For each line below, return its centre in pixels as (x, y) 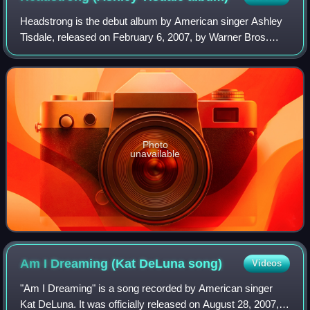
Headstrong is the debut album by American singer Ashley (152, 21)
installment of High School (79, 69)
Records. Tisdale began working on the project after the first (154, 53)
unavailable (155, 153)
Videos (266, 263)
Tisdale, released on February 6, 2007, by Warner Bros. (145, 37)
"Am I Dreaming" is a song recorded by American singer (147, 288)
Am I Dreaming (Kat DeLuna (104, 263)
